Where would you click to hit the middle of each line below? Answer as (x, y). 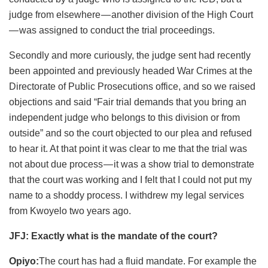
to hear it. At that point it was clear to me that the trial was (128, 148)
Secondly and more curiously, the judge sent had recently (130, 55)
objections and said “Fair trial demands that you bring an (128, 102)
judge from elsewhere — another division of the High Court (131, 14)
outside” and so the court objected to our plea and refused (130, 133)
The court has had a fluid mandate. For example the (148, 261)
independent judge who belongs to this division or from (124, 117)
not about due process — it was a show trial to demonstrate (132, 164)
